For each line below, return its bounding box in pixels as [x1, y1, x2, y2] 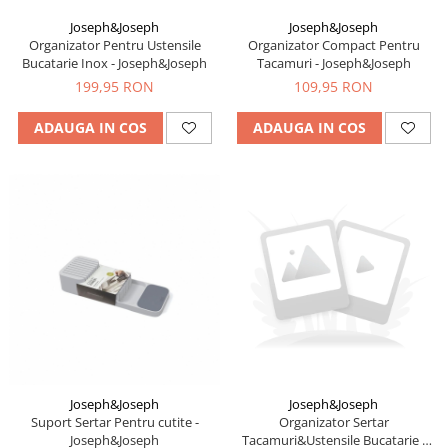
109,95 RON [294, 76, 373, 96]
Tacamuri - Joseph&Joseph [256, 53, 411, 72]
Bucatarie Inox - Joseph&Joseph [22, 53, 207, 72]
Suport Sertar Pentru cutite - [30, 412, 199, 431]
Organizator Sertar [278, 412, 389, 431]
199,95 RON [75, 76, 154, 96]
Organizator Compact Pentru [247, 35, 420, 54]
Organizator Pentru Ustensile [28, 35, 201, 54]
